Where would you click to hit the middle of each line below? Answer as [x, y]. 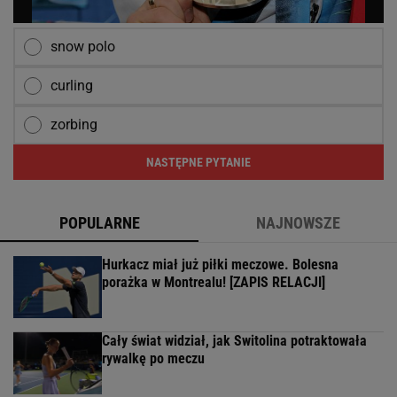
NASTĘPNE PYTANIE [198, 163]
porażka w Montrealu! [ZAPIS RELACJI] [214, 283]
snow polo [83, 47]
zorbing [74, 125]
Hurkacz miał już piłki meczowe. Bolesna [220, 265]
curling [72, 86]
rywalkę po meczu [153, 359]
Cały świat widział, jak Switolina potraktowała [234, 341]
